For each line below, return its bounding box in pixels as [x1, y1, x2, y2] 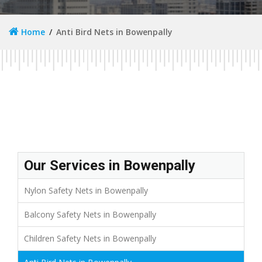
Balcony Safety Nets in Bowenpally [24, 208, 156, 220]
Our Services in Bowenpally [24, 157, 195, 174]
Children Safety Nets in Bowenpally [24, 232, 156, 244]
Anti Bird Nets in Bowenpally [56, 26, 173, 37]
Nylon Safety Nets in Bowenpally [24, 184, 148, 196]
